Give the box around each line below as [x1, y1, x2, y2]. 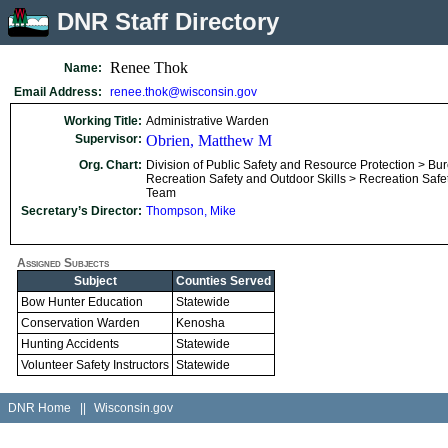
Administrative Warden [146, 114, 269, 128]
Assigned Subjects [17, 256, 109, 270]
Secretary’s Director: [21, 204, 142, 218]
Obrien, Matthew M [146, 132, 272, 149]
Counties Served [176, 274, 271, 288]
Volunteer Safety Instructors [21, 358, 169, 372]
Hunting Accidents [21, 337, 119, 351]
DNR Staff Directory [57, 8, 279, 35]
